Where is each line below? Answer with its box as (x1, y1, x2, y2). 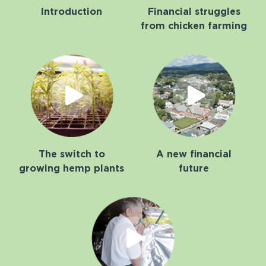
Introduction (41, 6, 103, 18)
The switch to (38, 148, 105, 160)
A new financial (156, 148, 232, 160)
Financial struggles (147, 6, 240, 18)
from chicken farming (141, 20, 248, 32)
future (179, 163, 210, 175)
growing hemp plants (19, 163, 125, 175)
